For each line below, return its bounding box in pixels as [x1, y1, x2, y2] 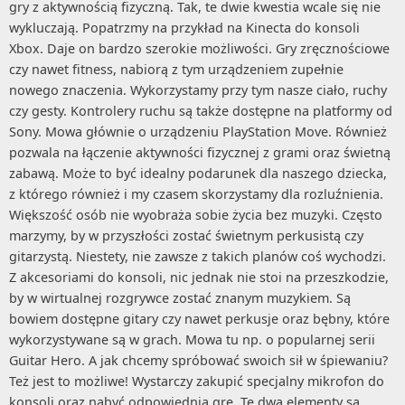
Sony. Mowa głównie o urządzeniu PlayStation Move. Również [9, 122, 387, 140]
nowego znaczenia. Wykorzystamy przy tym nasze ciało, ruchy [9, 80, 387, 99]
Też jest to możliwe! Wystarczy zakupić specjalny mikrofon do [9, 372, 384, 390]
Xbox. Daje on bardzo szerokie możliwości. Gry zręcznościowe [9, 39, 390, 57]
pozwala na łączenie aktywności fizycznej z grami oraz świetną [9, 143, 391, 161]
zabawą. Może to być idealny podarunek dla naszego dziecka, [9, 164, 387, 182]
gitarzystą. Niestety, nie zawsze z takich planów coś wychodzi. [9, 247, 386, 265]
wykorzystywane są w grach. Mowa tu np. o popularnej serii [9, 330, 375, 348]
